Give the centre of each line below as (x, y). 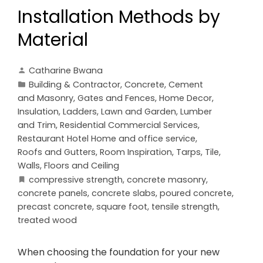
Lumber (196, 112)
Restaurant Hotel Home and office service (107, 139)
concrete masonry (166, 180)
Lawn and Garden (139, 112)
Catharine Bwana (66, 71)
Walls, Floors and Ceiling (68, 166)
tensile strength (185, 207)
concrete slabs (124, 193)
